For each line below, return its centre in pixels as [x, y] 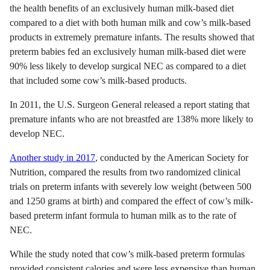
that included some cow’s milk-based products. [98, 80]
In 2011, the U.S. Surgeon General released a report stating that [130, 104]
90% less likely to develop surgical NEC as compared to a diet [128, 66]
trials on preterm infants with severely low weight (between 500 [130, 186]
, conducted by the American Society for [172, 157]
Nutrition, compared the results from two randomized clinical [125, 172]
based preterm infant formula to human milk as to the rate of [123, 215]
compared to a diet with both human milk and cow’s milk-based [130, 22]
